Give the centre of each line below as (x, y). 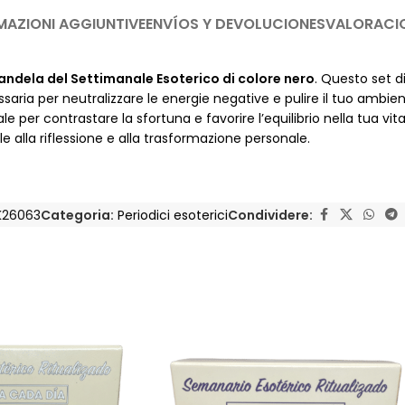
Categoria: (77, 215)
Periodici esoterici (173, 215)
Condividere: (270, 215)
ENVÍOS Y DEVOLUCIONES (235, 24)
